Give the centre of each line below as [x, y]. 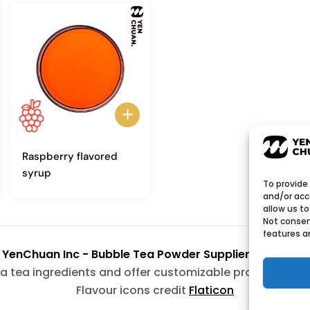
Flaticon [211, 290]
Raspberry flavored [70, 156]
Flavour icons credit [133, 290]
